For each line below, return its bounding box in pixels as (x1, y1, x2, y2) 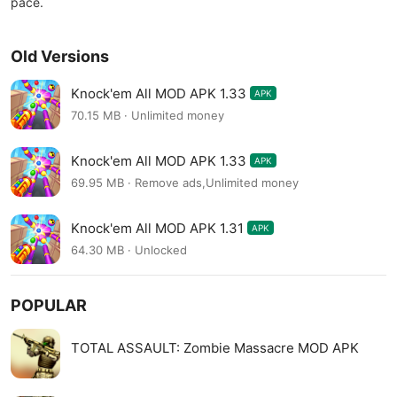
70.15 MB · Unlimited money (71, 108, 224, 123)
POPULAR (11, 296, 87, 315)
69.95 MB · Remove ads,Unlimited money (71, 175, 299, 191)
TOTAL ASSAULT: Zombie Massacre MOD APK (71, 339, 359, 357)
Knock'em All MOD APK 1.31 (71, 219, 244, 237)
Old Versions (11, 47, 109, 66)
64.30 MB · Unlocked (71, 243, 187, 258)
